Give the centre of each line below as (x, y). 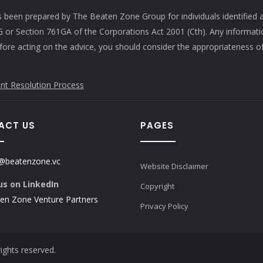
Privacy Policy (164, 206)
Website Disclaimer (174, 166)
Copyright (157, 186)
